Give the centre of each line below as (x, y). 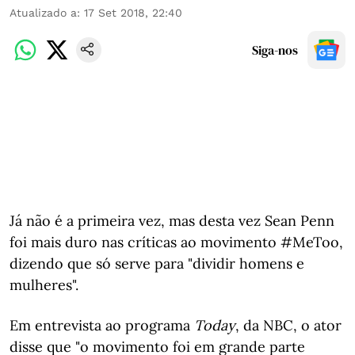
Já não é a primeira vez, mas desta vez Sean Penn (172, 221)
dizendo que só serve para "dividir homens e (157, 263)
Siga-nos (275, 50)
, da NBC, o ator (288, 325)
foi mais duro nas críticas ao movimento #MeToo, (176, 242)
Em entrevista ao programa (102, 325)
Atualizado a (43, 13)
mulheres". (44, 285)
